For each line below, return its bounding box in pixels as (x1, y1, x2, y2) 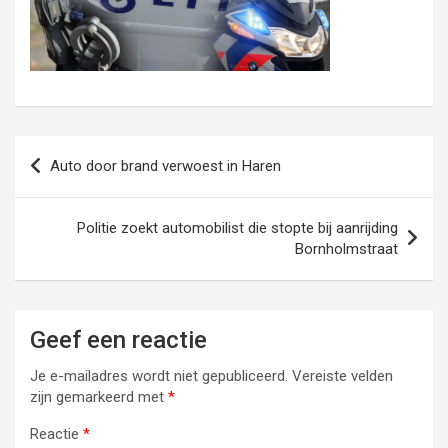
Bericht (14, 136, 96, 166)
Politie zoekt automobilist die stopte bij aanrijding (77, 219, 398, 238)
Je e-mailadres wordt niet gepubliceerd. (30, 367, 288, 386)
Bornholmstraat (295, 240, 398, 259)
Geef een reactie (30, 326, 207, 355)
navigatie (14, 168, 118, 198)
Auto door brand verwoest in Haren (50, 157, 281, 176)
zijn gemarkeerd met (30, 388, 168, 407)
